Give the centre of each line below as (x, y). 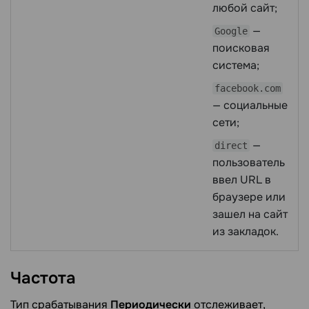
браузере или (249, 197)
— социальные (250, 106)
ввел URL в (242, 180)
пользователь (249, 163)
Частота (43, 278)
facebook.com (248, 89)
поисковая (241, 48)
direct (231, 146)
